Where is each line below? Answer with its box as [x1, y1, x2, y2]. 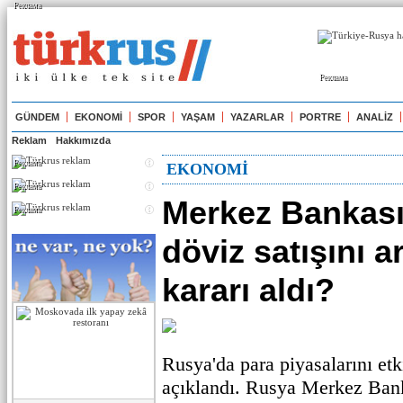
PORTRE [300, 112, 341, 122]
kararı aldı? [162, 272, 335, 309]
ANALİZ [356, 112, 393, 122]
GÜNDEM [15, 112, 59, 122]
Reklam [12, 135, 47, 146]
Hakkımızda [56, 135, 111, 146]
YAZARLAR [230, 112, 284, 122]
